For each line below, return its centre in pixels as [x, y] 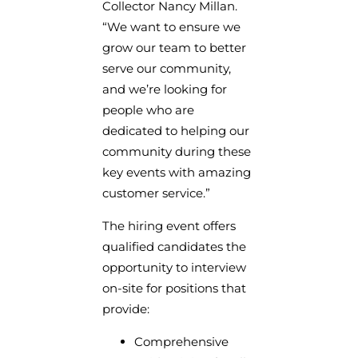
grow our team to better [174, 47]
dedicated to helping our [176, 130]
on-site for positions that [174, 288]
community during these [177, 151]
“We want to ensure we [171, 26]
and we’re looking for [165, 89]
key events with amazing [177, 172]
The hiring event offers [169, 225]
